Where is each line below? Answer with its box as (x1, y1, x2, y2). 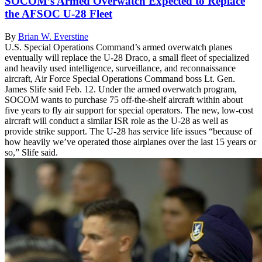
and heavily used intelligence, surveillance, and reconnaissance (5, 63, 236, 73)
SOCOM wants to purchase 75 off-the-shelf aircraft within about (5, 94, 243, 105)
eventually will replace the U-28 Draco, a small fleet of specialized (5, 52, 249, 63)
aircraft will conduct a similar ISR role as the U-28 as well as (5, 115, 228, 126)
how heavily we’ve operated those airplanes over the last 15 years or (5, 136, 256, 147)
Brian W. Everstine (18, 31, 88, 42)
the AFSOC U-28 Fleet (5, 8, 112, 20)
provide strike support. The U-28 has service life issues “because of (5, 126, 252, 136)
